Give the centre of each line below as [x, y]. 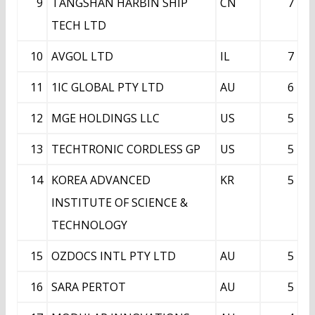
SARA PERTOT [89, 287]
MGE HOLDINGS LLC [105, 118]
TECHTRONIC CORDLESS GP [126, 149]
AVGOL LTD [82, 57]
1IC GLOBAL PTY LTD [108, 88]
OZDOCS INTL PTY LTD [114, 256]
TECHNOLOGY [89, 225]
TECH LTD [79, 26]
